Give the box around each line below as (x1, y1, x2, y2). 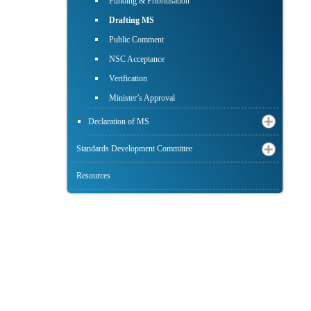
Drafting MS (109, 15, 154, 26)
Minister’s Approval (109, 93, 175, 103)
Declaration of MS (88, 117, 149, 127)
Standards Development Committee (76, 144, 192, 154)
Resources (76, 171, 110, 181)
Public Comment (109, 35, 164, 45)
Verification (109, 74, 147, 84)
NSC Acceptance (109, 54, 165, 65)
